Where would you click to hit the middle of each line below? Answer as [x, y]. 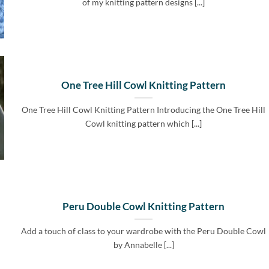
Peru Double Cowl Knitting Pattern [144, 207]
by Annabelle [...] [144, 245]
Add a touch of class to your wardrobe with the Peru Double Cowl [144, 231]
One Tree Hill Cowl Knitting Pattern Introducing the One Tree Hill [144, 110]
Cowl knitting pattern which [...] [144, 124]
